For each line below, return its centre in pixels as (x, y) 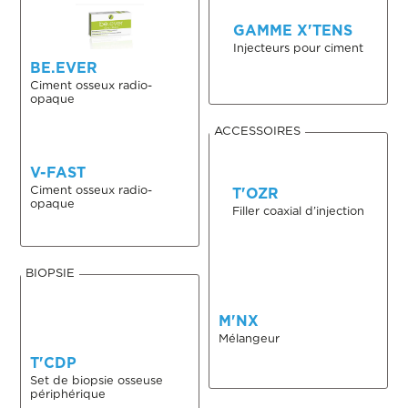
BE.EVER (64, 67)
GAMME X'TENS (292, 30)
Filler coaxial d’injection (298, 211)
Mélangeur (249, 339)
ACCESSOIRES (257, 130)
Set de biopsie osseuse (97, 380)
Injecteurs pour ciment (298, 47)
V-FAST (58, 172)
